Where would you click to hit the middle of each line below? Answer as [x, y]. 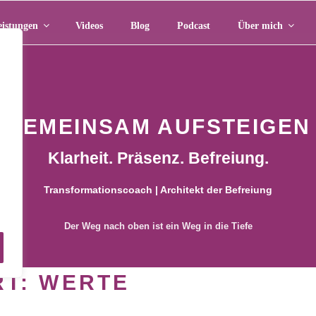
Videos [89, 25]
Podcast [193, 25]
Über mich [260, 25]
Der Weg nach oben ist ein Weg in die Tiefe [158, 226]
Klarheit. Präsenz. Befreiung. [158, 158]
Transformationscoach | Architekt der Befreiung [158, 190]
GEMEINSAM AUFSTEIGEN [158, 127]
